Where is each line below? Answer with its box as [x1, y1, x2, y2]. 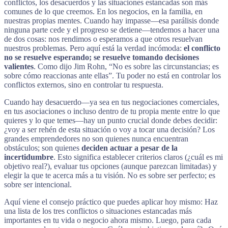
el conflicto [184, 43, 220, 52]
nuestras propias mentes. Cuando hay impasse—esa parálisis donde [4, 16, 219, 25]
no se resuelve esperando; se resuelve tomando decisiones [4, 52, 199, 62]
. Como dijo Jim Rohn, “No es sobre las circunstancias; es [34, 62, 219, 71]
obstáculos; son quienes [4, 143, 81, 152]
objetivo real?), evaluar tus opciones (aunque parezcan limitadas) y [4, 161, 217, 170]
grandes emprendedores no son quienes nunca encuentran [4, 134, 188, 143]
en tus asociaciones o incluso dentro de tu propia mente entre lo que [4, 106, 220, 116]
